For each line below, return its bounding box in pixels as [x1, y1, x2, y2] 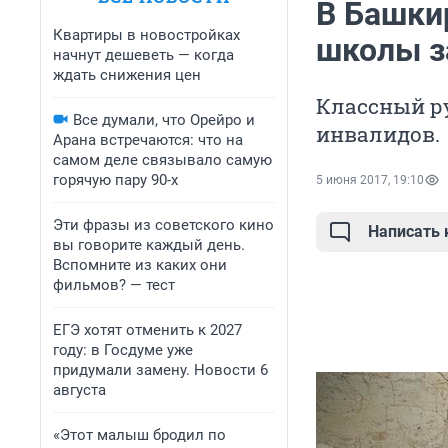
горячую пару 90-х [53, 171, 178, 189]
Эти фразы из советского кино [53, 216, 274, 234]
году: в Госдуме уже [53, 341, 193, 359]
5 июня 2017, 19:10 [316, 173, 424, 188]
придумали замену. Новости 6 [53, 361, 268, 379]
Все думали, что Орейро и [73, 111, 255, 129]
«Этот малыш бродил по [53, 426, 226, 444]
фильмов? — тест [53, 276, 175, 294]
